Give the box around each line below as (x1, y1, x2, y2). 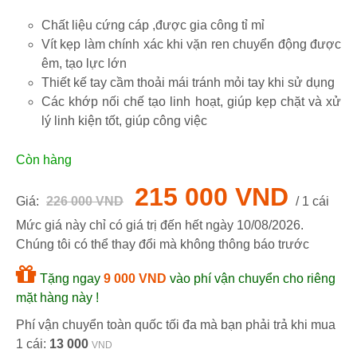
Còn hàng (16, 153, 72, 167)
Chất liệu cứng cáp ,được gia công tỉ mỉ (51, 18, 265, 33)
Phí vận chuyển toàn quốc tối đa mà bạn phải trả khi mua (16, 318, 335, 332)
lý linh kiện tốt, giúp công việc (41, 114, 207, 128)
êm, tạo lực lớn (41, 57, 127, 71)
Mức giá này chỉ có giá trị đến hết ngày (16, 218, 237, 233)
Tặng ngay (37, 272, 104, 286)
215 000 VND (135, 182, 288, 212)
